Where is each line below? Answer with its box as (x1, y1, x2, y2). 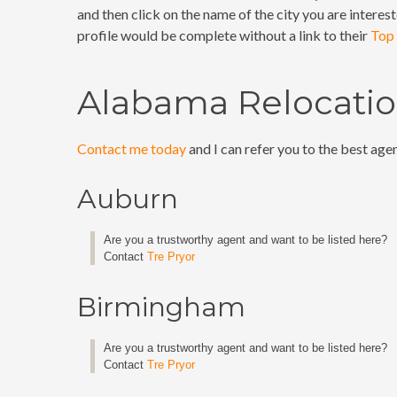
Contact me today (77, 140, 186, 157)
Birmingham (77, 291, 245, 323)
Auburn (77, 183, 178, 215)
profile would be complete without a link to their (77, 27, 370, 43)
